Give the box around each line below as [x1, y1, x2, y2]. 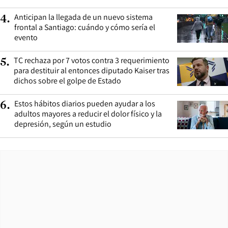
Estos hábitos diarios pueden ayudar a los [14, 98, 155, 109]
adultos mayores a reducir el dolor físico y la [14, 108, 162, 119]
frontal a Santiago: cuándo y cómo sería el [14, 21, 155, 33]
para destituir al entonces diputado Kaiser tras [14, 65, 169, 76]
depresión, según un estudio [14, 118, 111, 129]
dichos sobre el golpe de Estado [14, 75, 121, 86]
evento [14, 32, 38, 43]
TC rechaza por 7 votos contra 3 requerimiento [14, 54, 169, 66]
